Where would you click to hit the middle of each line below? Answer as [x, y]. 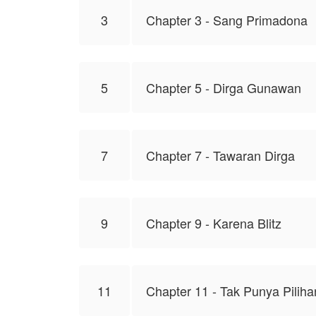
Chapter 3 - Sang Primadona [227, 20]
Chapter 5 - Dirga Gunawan [224, 87]
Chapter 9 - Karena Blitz [214, 223]
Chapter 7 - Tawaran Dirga [220, 155]
